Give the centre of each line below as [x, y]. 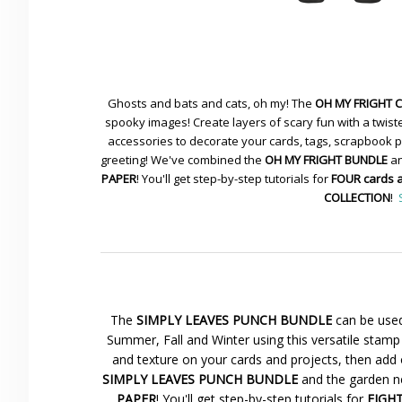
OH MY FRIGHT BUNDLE [326, 160]
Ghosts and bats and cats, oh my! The [211, 104]
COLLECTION [357, 198]
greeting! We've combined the [183, 160]
